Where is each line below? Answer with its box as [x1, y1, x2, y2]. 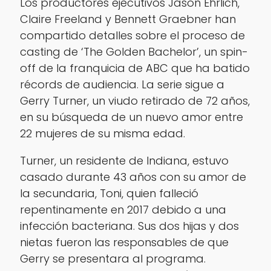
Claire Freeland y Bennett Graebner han [19, 11, 236, 27]
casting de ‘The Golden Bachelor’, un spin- [19, 44, 248, 59]
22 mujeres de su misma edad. [19, 125, 185, 141]
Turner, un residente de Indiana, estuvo [19, 152, 229, 168]
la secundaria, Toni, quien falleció [19, 185, 198, 201]
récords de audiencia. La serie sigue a [19, 76, 224, 92]
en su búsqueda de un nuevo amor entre [19, 109, 243, 125]
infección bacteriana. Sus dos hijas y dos [19, 218, 239, 233]
